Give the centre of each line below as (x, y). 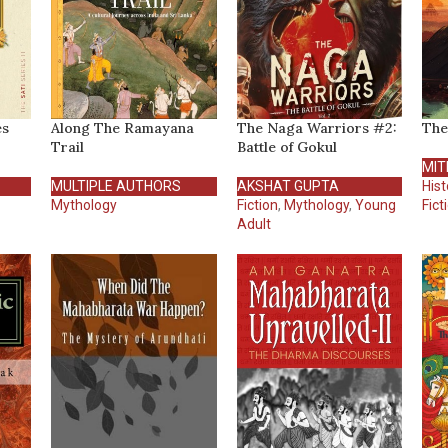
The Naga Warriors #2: (316, 128)
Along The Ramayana (122, 128)
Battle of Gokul (286, 147)
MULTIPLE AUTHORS (115, 186)
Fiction (257, 205)
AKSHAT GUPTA (287, 186)
